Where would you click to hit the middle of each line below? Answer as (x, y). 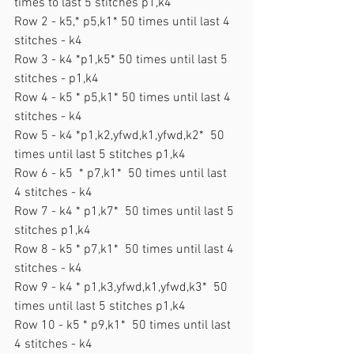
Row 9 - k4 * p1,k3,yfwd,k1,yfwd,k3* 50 (122, 287)
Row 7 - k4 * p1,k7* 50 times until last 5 (126, 211)
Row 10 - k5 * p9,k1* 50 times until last (124, 325)
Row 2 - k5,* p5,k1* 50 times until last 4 (124, 22)
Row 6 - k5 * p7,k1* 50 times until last (122, 173)
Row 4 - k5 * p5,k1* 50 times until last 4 (124, 98)
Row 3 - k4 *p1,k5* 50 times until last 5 (122, 60)
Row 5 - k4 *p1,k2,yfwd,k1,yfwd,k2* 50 (121, 136)
